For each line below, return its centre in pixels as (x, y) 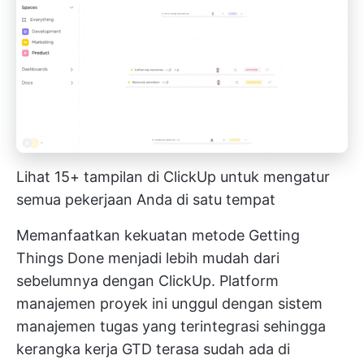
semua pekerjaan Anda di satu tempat (146, 199)
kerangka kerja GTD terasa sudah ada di (153, 349)
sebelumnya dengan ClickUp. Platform (147, 280)
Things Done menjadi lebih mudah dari (148, 258)
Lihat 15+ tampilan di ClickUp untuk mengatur (173, 176)
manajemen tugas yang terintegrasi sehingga (171, 326)
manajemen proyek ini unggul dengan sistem (169, 303)
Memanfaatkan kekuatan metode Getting (158, 235)
